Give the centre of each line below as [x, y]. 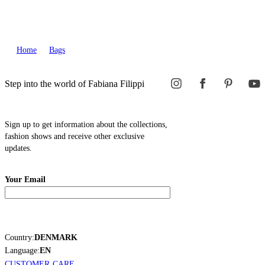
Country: [20, 237]
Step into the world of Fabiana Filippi [75, 83]
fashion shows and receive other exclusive [75, 136]
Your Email [25, 179]
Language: [22, 250]
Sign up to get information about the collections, [86, 124]
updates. [18, 148]
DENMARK [56, 237]
